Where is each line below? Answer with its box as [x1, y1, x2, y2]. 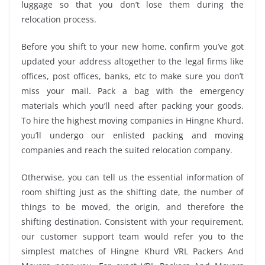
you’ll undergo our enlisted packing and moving [21, 129, 244, 141]
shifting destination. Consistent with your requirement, [21, 215, 244, 227]
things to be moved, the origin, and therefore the [21, 201, 244, 212]
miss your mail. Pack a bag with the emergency [21, 85, 244, 96]
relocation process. [21, 13, 96, 25]
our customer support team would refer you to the [21, 230, 244, 242]
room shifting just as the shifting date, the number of [21, 186, 244, 198]
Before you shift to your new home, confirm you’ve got [21, 40, 244, 52]
